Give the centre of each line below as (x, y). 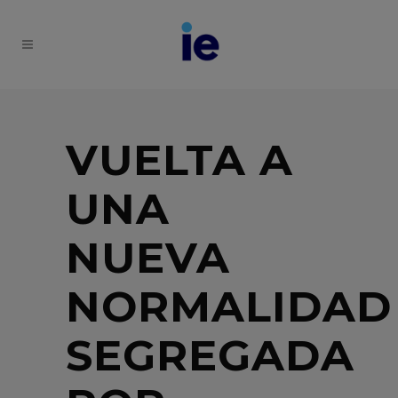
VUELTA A (179, 160)
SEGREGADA (210, 355)
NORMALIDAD (229, 306)
